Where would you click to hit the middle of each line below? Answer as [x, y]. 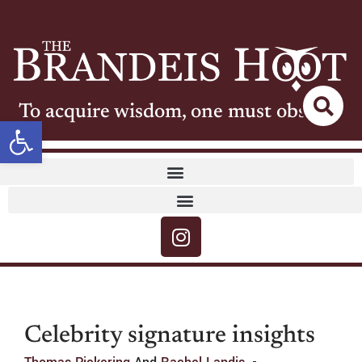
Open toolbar [74, 128]
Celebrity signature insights [170, 337]
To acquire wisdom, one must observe [181, 113]
